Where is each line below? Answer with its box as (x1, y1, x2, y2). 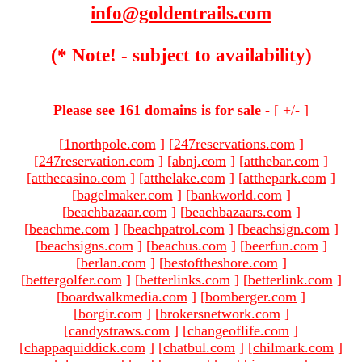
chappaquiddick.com (24, 339, 145, 356)
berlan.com (80, 254, 146, 271)
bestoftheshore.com (163, 254, 278, 271)
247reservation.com (39, 152, 154, 169)
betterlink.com (247, 271, 333, 288)
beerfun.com (244, 237, 318, 254)
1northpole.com (63, 135, 156, 152)
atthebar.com (244, 152, 319, 169)
